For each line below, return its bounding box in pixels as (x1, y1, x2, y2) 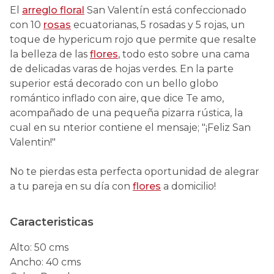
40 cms (46, 256, 81, 268)
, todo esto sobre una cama (118, 48, 250, 60)
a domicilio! (161, 180, 216, 192)
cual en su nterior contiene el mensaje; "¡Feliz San (10, 122, 251, 133)
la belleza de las (10, 48, 90, 60)
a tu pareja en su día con (10, 180, 133, 192)
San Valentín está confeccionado (84, 4, 246, 16)
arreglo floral (22, 4, 84, 16)
